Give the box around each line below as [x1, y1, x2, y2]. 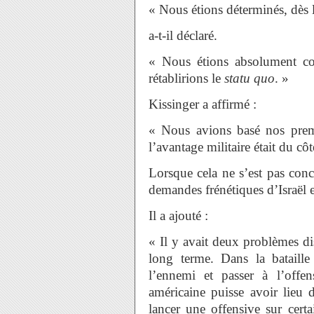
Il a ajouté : [149, 208, 208, 223]
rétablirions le [149, 71, 224, 86]
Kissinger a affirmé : [149, 97, 257, 111]
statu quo [224, 71, 275, 86]
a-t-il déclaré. [149, 28, 217, 43]
